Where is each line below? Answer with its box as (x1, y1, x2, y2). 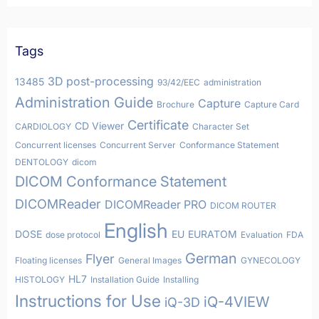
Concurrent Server (100, 140, 176, 150)
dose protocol (46, 229, 100, 240)
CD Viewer (75, 120, 124, 132)
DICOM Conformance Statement (15, 173, 226, 190)
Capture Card (244, 99, 299, 110)
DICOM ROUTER (210, 200, 276, 211)
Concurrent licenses (15, 140, 96, 150)
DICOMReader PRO (105, 197, 206, 211)
